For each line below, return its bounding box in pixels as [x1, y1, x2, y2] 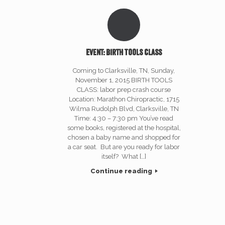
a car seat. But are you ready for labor [68, 143, 180, 151]
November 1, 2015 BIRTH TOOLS [75, 76, 173, 84]
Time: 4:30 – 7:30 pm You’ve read [74, 114, 174, 122]
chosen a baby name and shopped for [67, 133, 180, 141]
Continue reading [90, 167, 154, 175]
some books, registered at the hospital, [67, 124, 181, 132]
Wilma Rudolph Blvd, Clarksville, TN [69, 104, 179, 113]
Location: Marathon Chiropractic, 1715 [68, 95, 179, 103]
